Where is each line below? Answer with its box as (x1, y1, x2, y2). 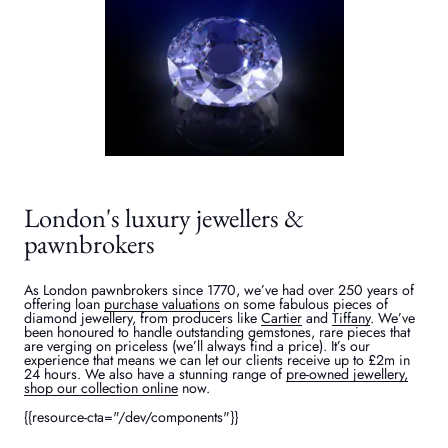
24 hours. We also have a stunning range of (24, 364, 287, 385)
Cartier (261, 308, 303, 329)
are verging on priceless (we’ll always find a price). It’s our (24, 336, 371, 357)
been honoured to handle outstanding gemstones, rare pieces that (24, 322, 411, 343)
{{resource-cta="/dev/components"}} (24, 406, 239, 427)
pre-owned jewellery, (286, 364, 409, 385)
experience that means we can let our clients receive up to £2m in (24, 350, 411, 371)
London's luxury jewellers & (24, 199, 305, 235)
